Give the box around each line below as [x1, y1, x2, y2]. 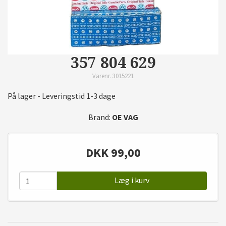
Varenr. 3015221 [92, 72, 134, 80]
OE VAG [111, 112, 138, 122]
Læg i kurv [114, 175, 149, 185]
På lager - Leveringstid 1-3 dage [8, 91, 116, 101]
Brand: [88, 112, 112, 122]
